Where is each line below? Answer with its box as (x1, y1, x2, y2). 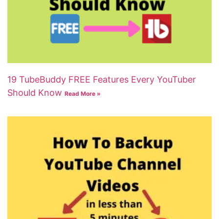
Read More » (65, 89, 101, 97)
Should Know (7, 87, 65, 98)
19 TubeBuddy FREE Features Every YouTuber (7, 74, 196, 85)
